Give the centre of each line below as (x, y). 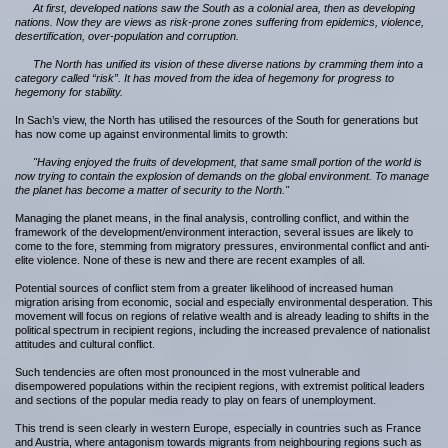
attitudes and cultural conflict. (85, 344)
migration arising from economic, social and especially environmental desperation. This (224, 302)
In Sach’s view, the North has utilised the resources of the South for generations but (216, 120)
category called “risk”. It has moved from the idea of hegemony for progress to (204, 78)
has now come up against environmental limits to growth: (151, 134)
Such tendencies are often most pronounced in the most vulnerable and (187, 372)
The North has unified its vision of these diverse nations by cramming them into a (228, 64)
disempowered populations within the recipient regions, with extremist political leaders (220, 386)
